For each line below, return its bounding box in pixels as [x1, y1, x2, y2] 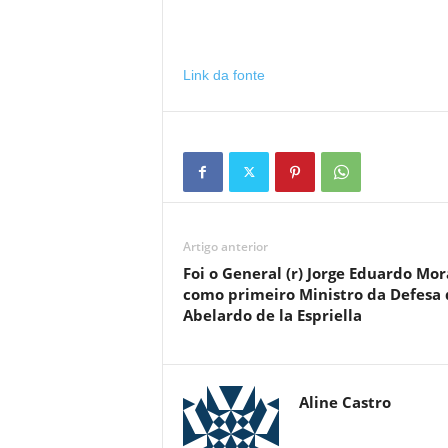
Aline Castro [298, 392, 391, 412]
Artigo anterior [182, 238, 268, 255]
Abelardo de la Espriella [182, 305, 362, 325]
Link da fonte [182, 67, 265, 83]
